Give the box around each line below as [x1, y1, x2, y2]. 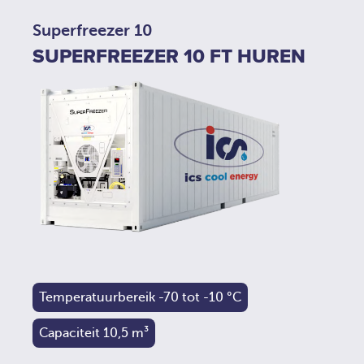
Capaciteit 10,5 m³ [39, 325, 149, 340]
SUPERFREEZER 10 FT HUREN [32, 44, 305, 68]
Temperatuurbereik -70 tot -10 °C [39, 289, 241, 305]
